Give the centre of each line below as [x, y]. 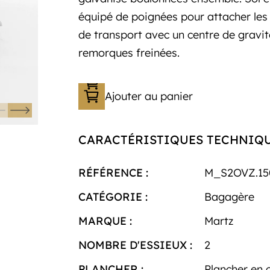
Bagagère [230, 196]
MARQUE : [105, 221]
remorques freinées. [129, 52]
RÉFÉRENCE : [113, 172]
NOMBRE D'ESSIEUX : [135, 245]
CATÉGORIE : [113, 196]
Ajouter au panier [149, 96]
